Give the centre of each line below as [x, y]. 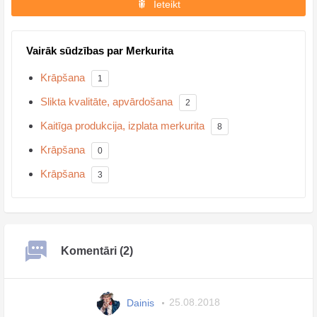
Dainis [140, 302]
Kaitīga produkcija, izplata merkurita [122, 125]
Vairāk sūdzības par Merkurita [100, 50]
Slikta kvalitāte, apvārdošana [106, 101]
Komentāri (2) [97, 250]
